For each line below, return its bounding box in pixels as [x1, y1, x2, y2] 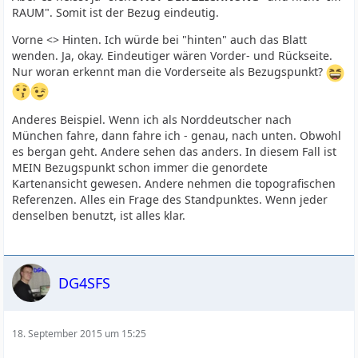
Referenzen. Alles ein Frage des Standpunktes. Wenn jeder [12, 192, 328, 207]
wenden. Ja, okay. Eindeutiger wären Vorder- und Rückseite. [12, 48, 333, 63]
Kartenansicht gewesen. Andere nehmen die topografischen [12, 176, 336, 191]
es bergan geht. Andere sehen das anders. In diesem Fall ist [12, 144, 337, 159]
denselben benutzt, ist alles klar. [12, 208, 186, 223]
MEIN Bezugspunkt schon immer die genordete [12, 160, 268, 175]
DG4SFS [58, 272, 111, 292]
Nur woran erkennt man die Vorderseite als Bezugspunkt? [12, 64, 327, 80]
